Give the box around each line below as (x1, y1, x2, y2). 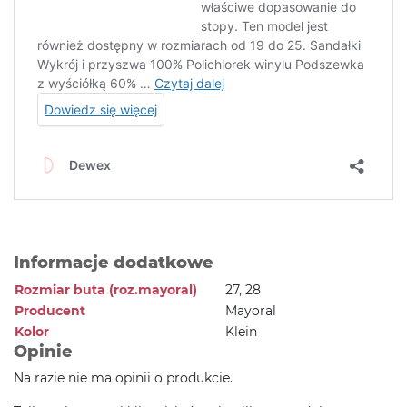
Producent (15, 303, 85, 320)
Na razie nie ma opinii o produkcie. (14, 370, 233, 387)
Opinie (14, 342, 73, 362)
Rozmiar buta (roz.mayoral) (15, 282, 197, 299)
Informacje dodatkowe (14, 253, 213, 273)
